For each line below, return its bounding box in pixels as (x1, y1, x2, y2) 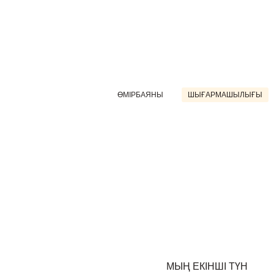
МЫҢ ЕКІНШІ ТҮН (166, 261, 248, 272)
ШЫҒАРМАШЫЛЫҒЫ (188, 91, 262, 99)
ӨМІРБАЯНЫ (117, 91, 163, 99)
